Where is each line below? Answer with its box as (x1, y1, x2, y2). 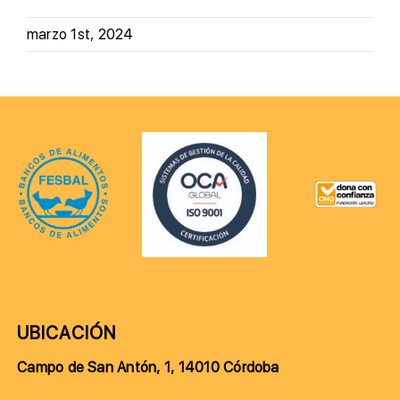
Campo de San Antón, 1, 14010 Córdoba (17, 358, 279, 376)
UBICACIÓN (17, 321, 117, 344)
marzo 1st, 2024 (27, 26, 134, 44)
